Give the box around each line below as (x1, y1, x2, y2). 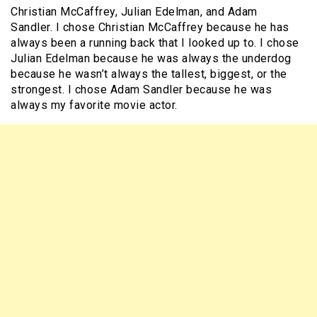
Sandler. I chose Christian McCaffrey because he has (11, 21, 289, 35)
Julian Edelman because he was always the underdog (11, 52, 292, 66)
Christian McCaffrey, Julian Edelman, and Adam (11, 5, 258, 19)
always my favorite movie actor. (11, 98, 178, 113)
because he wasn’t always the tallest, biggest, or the (11, 67, 287, 81)
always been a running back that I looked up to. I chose (11, 36, 299, 50)
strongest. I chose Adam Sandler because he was (11, 83, 272, 97)
